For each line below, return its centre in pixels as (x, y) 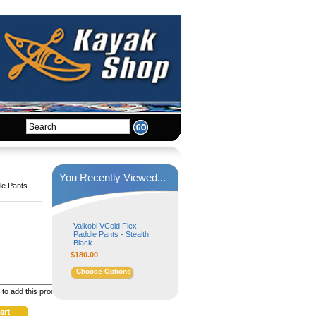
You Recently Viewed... (113, 177)
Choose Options (104, 271)
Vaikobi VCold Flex (105, 226)
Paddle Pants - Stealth (111, 234)
